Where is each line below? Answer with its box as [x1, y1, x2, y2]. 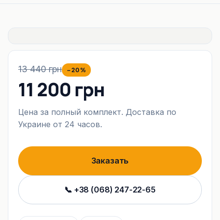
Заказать [91, 156, 129, 165]
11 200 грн [18, 77, 105, 102]
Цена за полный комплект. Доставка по [18, 107, 176, 117]
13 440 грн [18, 64, 62, 74]
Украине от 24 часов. [18, 119, 102, 129]
